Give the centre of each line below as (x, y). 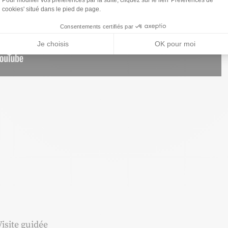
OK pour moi (175, 44)
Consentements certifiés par (97, 26)
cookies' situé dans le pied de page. (51, 9)
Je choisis (53, 44)
